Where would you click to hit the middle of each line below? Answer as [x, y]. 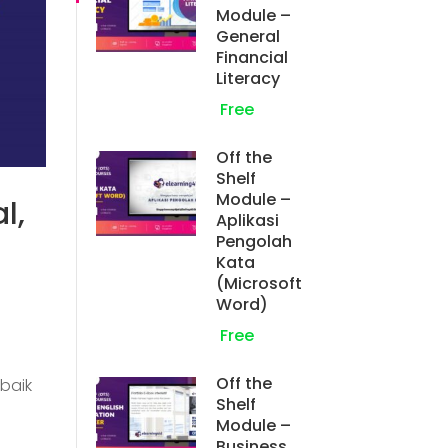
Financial [252, 57]
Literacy [248, 78]
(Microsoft [259, 283]
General [248, 36]
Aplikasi [247, 220]
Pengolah [254, 241]
